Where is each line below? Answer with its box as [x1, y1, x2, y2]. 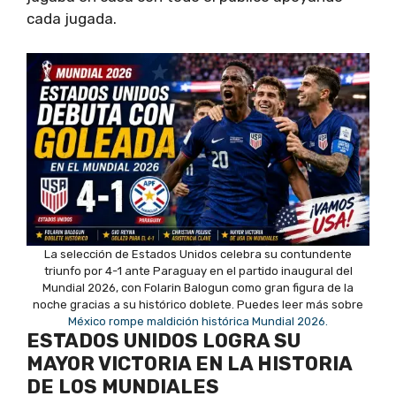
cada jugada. [27, 10, 117, 28]
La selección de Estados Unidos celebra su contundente [44, 247, 352, 262]
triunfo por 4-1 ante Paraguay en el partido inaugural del [43, 264, 353, 278]
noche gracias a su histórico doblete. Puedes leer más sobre [33, 298, 363, 312]
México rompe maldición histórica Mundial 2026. [68, 315, 328, 329]
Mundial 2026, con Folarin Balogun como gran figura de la [42, 281, 354, 295]
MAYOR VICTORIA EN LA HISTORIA [27, 352, 352, 377]
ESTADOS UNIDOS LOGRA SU [27, 329, 301, 354]
